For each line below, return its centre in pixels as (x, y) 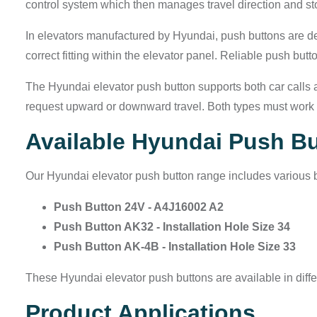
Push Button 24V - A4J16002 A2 (139, 207)
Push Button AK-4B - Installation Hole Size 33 (175, 247)
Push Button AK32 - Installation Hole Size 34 (172, 227)
